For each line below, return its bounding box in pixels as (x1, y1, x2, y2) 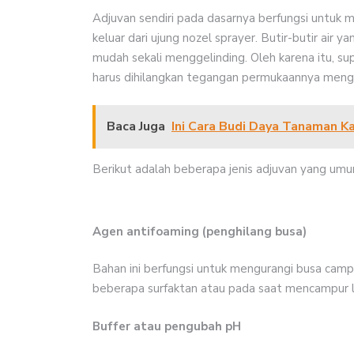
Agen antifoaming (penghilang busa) (92, 223, 307, 239)
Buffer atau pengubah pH (92, 318, 241, 334)
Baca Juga (107, 118, 165, 136)
